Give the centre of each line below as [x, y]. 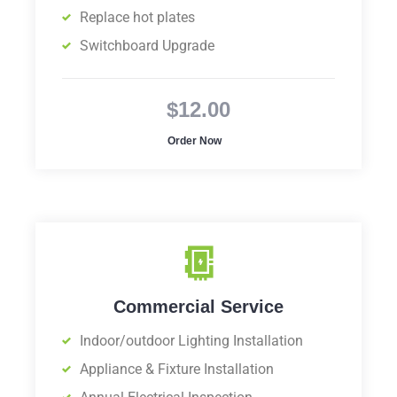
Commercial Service [198, 307]
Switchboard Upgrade [147, 46]
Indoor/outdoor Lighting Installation [191, 341]
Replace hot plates [137, 18]
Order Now [194, 141]
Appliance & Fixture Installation [177, 370]
